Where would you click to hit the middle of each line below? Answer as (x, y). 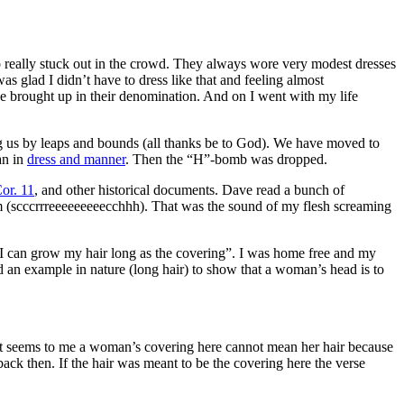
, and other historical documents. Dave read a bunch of (189, 189)
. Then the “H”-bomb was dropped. (226, 159)
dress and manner (76, 159)
